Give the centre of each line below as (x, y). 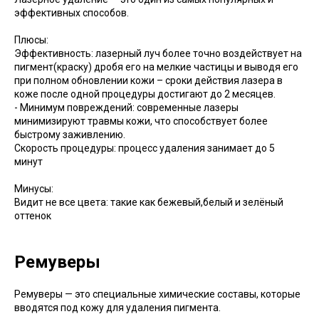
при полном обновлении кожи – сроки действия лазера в (148, 81)
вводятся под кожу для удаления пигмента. (117, 308)
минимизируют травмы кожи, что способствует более (141, 121)
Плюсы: (31, 40)
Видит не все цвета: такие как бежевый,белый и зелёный (149, 203)
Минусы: (34, 189)
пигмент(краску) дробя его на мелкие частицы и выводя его (156, 67)
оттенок (33, 216)
